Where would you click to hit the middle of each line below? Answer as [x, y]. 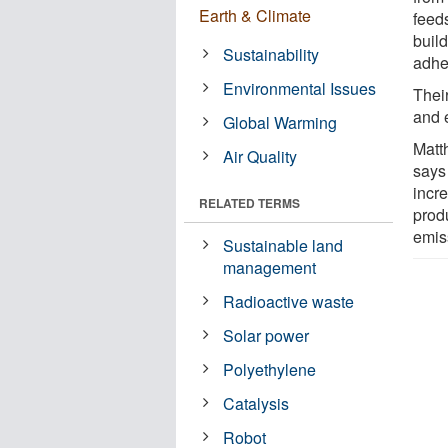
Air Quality [260, 156]
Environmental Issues [300, 88]
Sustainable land [283, 245]
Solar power [266, 335]
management [270, 267]
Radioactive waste [289, 301]
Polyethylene [270, 369]
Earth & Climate [255, 15]
